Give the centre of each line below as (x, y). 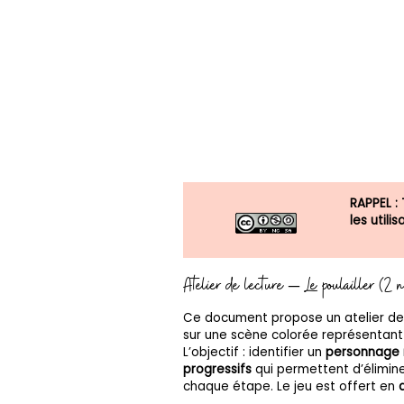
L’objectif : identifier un (255, 352)
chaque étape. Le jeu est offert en (291, 386)
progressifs (218, 369)
